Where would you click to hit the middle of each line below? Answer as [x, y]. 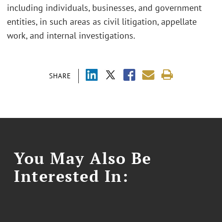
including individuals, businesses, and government [104, 8]
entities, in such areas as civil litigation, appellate [102, 22]
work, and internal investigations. [71, 36]
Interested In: [71, 176]
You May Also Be [83, 158]
